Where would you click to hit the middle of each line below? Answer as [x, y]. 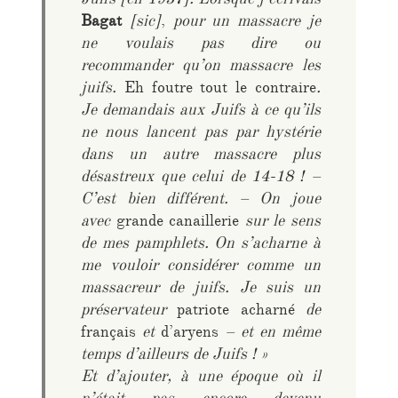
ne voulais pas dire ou [201, 46]
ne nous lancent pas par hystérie [201, 135]
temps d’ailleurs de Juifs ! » [175, 357]
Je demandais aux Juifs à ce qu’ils [201, 112]
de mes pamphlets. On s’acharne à [201, 246]
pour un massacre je [243, 24]
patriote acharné [236, 312]
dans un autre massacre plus [201, 157]
